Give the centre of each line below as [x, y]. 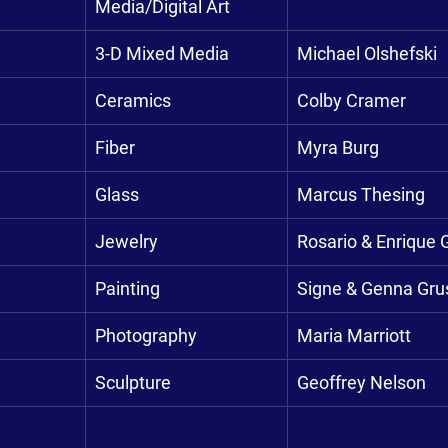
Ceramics [133, 100]
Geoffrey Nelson [361, 382]
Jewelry [126, 241]
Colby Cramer [351, 100]
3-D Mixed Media [162, 53]
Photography [146, 335]
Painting [127, 288]
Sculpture [133, 382]
